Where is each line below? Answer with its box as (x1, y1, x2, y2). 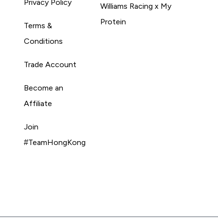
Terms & (24, 21, 53, 30)
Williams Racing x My (100, 1, 171, 10)
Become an (24, 83, 64, 92)
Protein (100, 17, 126, 26)
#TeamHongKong (24, 138, 86, 146)
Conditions (24, 36, 63, 45)
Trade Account (24, 60, 77, 69)
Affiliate (24, 99, 53, 108)
